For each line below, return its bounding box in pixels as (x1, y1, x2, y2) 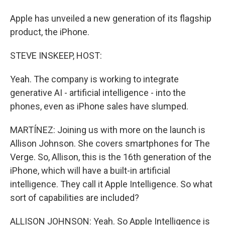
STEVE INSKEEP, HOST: (10, 50, 102, 61)
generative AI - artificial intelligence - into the (10, 87, 186, 98)
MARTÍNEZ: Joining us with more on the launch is (10, 125, 205, 135)
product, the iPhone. (10, 27, 89, 37)
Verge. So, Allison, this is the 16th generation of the (10, 152, 211, 162)
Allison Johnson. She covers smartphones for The (10, 138, 210, 149)
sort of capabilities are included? (10, 192, 139, 203)
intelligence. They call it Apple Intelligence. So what (10, 179, 212, 189)
